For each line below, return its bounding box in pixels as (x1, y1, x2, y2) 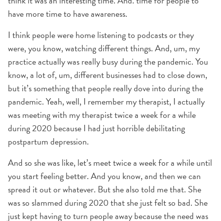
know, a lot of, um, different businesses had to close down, (8, 68, 207, 81)
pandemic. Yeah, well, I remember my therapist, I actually (8, 95, 205, 108)
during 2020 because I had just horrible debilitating (8, 121, 185, 135)
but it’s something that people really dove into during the (8, 81, 203, 95)
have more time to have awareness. (8, 7, 127, 20)
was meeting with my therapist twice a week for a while (8, 108, 196, 121)
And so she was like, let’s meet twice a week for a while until (8, 156, 212, 169)
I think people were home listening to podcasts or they (8, 28, 194, 41)
